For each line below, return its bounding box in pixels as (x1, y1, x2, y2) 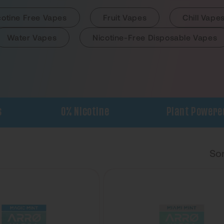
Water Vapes (6, 32, 57, 42)
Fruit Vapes (102, 12, 147, 22)
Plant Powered (153, 107, 215, 116)
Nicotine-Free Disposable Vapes (92, 32, 217, 42)
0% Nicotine (47, 107, 96, 116)
